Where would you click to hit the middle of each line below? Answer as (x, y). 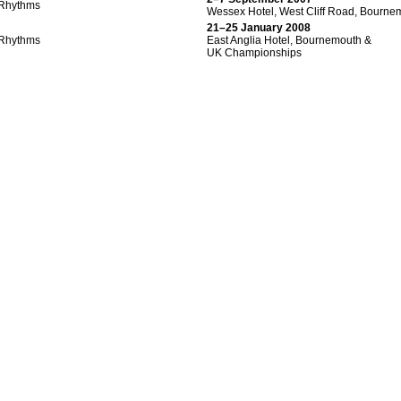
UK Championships (254, 53)
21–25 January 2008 (259, 28)
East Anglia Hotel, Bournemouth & (289, 40)
